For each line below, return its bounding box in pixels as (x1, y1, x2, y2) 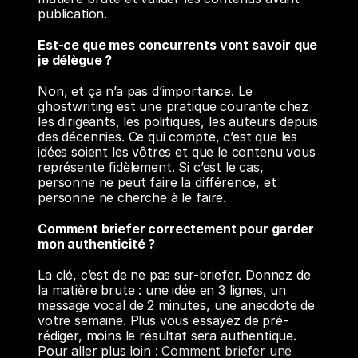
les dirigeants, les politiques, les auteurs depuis (38, 113, 318, 129)
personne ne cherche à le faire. (38, 189, 227, 205)
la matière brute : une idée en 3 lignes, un (38, 282, 287, 298)
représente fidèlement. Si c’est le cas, (38, 159, 264, 175)
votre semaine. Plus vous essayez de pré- (38, 312, 288, 328)
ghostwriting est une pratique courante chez (38, 98, 309, 114)
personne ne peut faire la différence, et (38, 174, 276, 190)
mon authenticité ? (38, 236, 156, 252)
